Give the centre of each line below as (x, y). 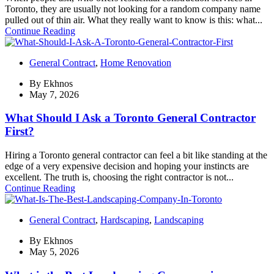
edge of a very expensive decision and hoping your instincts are (127, 166)
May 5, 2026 (54, 252)
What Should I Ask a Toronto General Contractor (130, 118)
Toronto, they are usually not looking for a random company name (133, 9)
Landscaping (179, 220)
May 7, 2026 (54, 94)
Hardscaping (125, 220)
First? (20, 131)
